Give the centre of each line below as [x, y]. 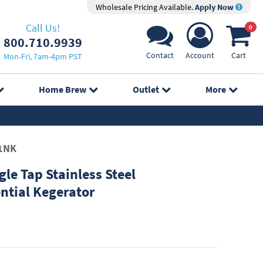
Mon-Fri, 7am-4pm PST [43, 56]
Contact [160, 55]
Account [200, 55]
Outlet [146, 89]
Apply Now [215, 7]
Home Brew [62, 89]
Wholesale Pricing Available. [145, 7]
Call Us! [43, 28]
